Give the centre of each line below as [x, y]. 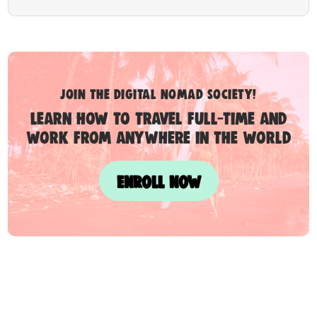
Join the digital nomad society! [158, 94]
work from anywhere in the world [158, 137]
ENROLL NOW [158, 181]
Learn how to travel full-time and [158, 118]
